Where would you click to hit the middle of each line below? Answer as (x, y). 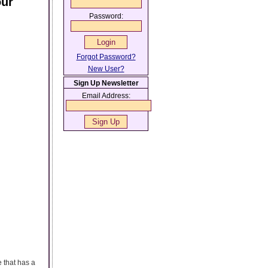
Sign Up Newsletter (106, 83)
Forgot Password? (106, 57)
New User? (106, 69)
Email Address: (106, 96)
